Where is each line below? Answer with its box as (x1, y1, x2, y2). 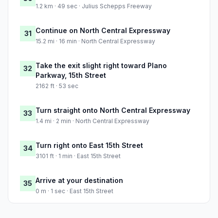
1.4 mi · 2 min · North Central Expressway (36, 117, 149, 125)
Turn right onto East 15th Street (36, 141, 143, 150)
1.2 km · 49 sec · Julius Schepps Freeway (36, 2, 152, 10)
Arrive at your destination (36, 176, 123, 185)
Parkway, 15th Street (36, 71, 106, 80)
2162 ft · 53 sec (36, 82, 78, 90)
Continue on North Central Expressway (36, 26, 170, 35)
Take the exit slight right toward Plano (36, 61, 167, 70)
